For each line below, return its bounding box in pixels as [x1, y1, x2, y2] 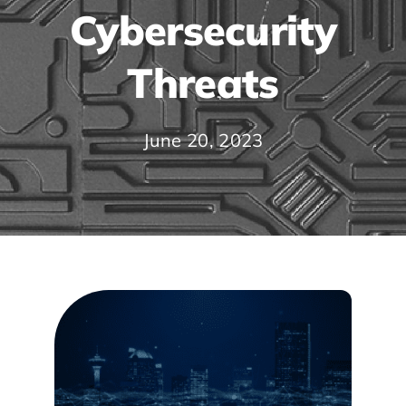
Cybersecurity [69, 5, 337, 55]
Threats [127, 57, 279, 108]
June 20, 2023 [142, 129, 264, 151]
